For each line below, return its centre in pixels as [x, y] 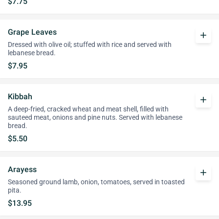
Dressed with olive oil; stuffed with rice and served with [90, 45]
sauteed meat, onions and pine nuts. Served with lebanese [95, 118]
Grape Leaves [32, 32]
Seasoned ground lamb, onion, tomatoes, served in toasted [96, 182]
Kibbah [20, 97]
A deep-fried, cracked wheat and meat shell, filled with [88, 109]
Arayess [22, 169]
